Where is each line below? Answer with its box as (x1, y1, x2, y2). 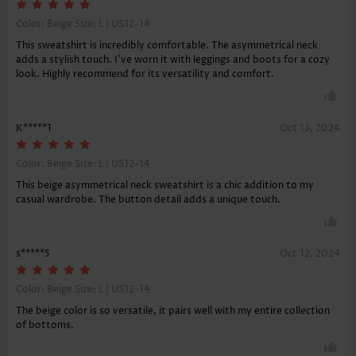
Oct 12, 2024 (280, 247, 340, 261)
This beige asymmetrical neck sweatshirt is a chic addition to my (16, 179, 314, 193)
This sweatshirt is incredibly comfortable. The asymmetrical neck (16, 39, 318, 53)
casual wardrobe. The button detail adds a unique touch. (16, 193, 281, 207)
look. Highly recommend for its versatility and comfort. (16, 68, 274, 82)
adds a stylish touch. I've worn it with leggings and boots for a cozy (16, 53, 330, 68)
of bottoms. (16, 319, 74, 333)
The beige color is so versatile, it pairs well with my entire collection (16, 304, 330, 319)
